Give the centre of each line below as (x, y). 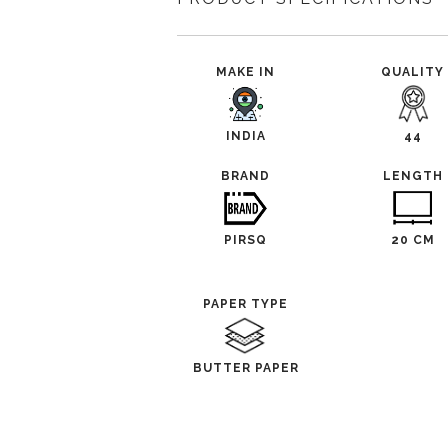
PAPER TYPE (246, 304)
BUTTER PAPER (245, 368)
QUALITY (413, 72)
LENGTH (412, 176)
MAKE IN (246, 72)
